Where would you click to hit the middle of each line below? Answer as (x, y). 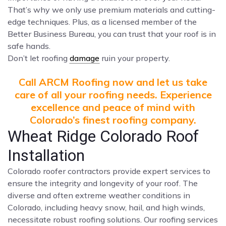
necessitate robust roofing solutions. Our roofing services (113, 219)
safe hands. (29, 46)
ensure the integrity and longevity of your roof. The (103, 183)
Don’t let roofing (39, 58)
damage (84, 58)
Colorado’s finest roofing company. (113, 120)
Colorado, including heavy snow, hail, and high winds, (106, 207)
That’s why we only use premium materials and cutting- (111, 9)
